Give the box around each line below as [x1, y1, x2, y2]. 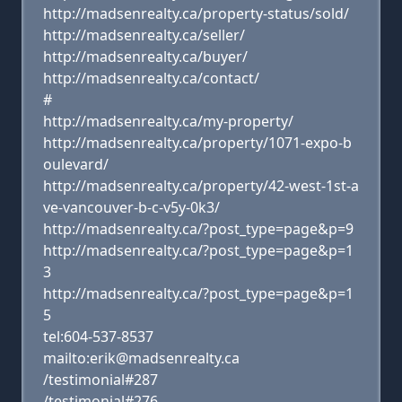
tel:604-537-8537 [43, 327, 153, 346]
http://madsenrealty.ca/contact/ [43, 68, 259, 88]
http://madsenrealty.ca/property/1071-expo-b [43, 133, 352, 153]
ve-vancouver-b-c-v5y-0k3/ [43, 197, 220, 217]
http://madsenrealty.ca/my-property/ [43, 111, 293, 131]
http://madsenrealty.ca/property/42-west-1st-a [43, 176, 359, 196]
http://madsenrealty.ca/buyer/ [43, 47, 248, 66]
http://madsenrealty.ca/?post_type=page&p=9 [43, 219, 354, 239]
